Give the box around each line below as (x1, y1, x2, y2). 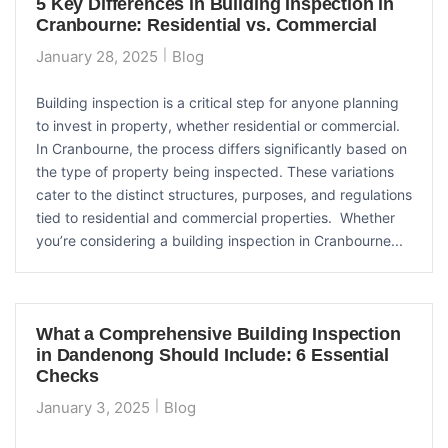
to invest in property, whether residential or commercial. (36, 116, 400, 134)
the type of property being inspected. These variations (36, 162, 394, 180)
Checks (36, 365, 100, 386)
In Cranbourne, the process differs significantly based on (36, 139, 407, 157)
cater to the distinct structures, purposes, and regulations (36, 185, 412, 203)
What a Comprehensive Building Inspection (36, 323, 401, 344)
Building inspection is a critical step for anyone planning (36, 93, 399, 111)
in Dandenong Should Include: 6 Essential (36, 344, 389, 365)
